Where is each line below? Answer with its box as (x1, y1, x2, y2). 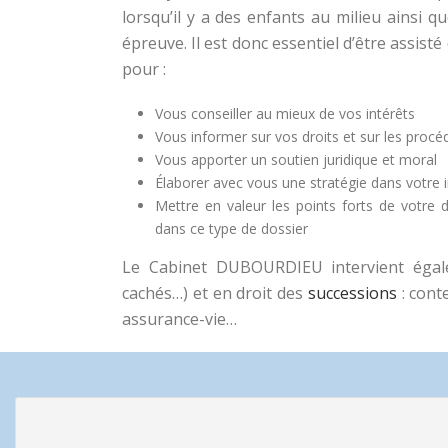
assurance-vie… (122, 308, 237, 330)
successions (307, 282, 402, 304)
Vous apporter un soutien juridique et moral (154, 150, 437, 169)
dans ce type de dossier (154, 219, 308, 238)
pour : (122, 58, 166, 80)
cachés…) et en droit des (122, 282, 308, 304)
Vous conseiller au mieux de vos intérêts (154, 104, 415, 123)
